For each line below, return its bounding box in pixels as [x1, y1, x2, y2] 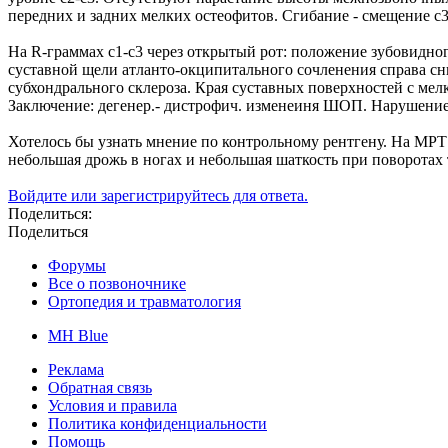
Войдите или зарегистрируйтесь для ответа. [8, 187, 308, 205]
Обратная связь [48, 379, 152, 397]
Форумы [48, 257, 106, 275]
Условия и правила [48, 397, 177, 415]
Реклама [48, 361, 104, 379]
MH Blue [48, 327, 108, 345]
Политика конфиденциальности [48, 415, 267, 433]
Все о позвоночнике [48, 275, 186, 293]
